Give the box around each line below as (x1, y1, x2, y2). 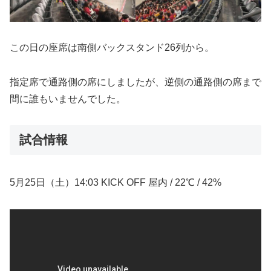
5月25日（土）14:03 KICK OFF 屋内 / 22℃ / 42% (10, 177, 221, 188)
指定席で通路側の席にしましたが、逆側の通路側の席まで (10, 76, 261, 87)
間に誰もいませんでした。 (10, 93, 126, 104)
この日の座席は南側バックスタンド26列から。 (10, 42, 214, 53)
